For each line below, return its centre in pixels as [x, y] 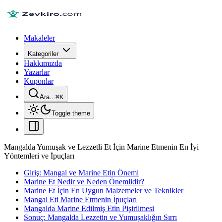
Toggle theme [71, 113]
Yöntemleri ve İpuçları [39, 156]
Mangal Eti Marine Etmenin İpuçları [80, 199]
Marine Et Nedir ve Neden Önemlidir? [84, 182]
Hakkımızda [43, 63]
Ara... [48, 97]
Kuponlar [39, 81]
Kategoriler [43, 54]
